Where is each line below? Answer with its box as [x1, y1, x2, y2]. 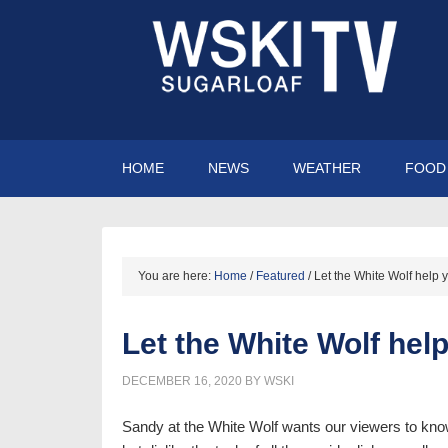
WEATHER [293, 160, 361, 176]
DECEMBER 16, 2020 [122, 374, 242, 388]
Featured [256, 269, 305, 283]
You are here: [138, 269, 214, 283]
